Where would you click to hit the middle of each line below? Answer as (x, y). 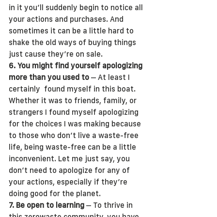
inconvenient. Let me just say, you (70, 159)
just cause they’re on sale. (56, 54)
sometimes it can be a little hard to (72, 31)
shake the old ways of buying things (73, 42)
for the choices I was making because (76, 124)
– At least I (110, 77)
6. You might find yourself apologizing (77, 66)
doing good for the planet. (56, 194)
